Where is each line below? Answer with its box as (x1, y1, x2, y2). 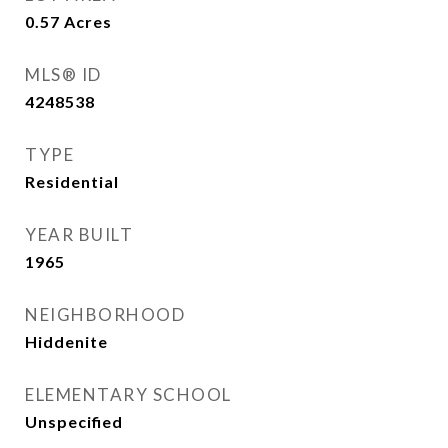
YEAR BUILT (25, 224, 133, 245)
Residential (25, 172, 119, 191)
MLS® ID (25, 64, 102, 85)
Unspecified (25, 412, 123, 431)
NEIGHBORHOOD (25, 304, 185, 325)
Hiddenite (25, 332, 108, 351)
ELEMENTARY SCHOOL (25, 384, 232, 405)
